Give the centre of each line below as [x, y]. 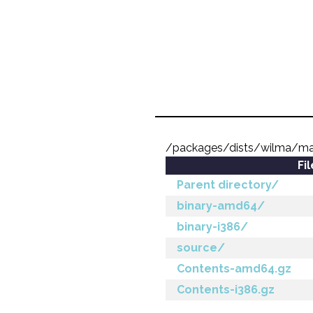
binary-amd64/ [221, 206]
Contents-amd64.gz [234, 269]
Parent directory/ [228, 185]
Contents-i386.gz [226, 290]
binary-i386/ [212, 227]
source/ [201, 248]
